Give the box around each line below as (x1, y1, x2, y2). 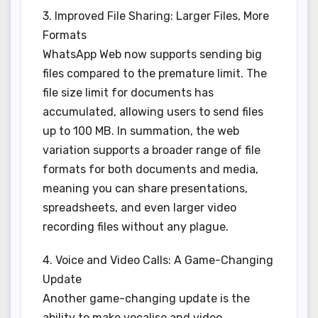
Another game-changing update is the (43, 292, 250, 306)
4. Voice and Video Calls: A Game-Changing (43, 253, 273, 268)
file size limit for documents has (43, 86, 214, 100)
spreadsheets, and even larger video (43, 201, 236, 215)
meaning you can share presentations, (43, 182, 248, 196)
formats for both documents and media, (43, 163, 258, 177)
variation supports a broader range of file (43, 143, 261, 158)
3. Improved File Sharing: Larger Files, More (43, 9, 269, 23)
